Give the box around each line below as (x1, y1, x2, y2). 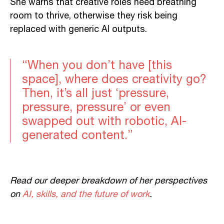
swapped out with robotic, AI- (22, 111, 186, 131)
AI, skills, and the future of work (22, 187, 149, 201)
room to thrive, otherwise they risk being (10, 8, 177, 23)
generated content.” (22, 125, 133, 145)
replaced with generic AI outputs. (10, 22, 147, 36)
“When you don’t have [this (22, 55, 172, 75)
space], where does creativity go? (22, 69, 206, 89)
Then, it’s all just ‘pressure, (22, 83, 169, 103)
